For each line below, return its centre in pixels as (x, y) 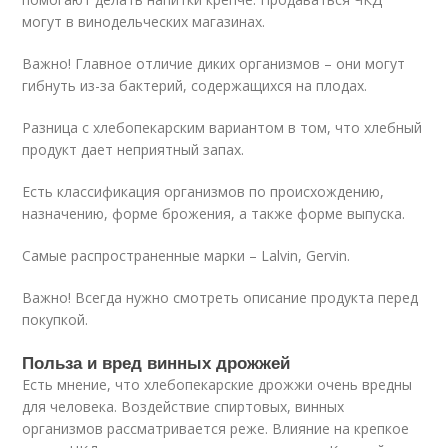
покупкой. (55, 319)
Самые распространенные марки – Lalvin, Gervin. (186, 255)
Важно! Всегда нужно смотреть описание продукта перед (220, 297)
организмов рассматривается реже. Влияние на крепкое (216, 428)
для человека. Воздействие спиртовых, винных (183, 406)
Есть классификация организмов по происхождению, (203, 191)
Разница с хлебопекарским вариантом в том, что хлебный (222, 127)
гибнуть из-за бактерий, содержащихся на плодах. (195, 85)
